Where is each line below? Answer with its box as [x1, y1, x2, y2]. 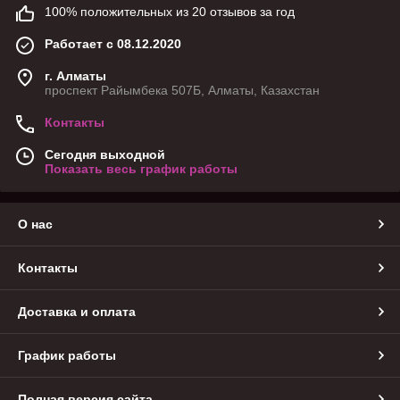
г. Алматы [45, 69, 106, 84]
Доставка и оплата [18, 304, 136, 320]
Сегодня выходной [45, 147, 165, 162]
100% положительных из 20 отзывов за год [45, 4, 295, 20]
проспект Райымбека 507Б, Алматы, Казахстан [45, 83, 320, 98]
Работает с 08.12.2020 [45, 37, 181, 52]
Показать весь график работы [45, 162, 237, 177]
